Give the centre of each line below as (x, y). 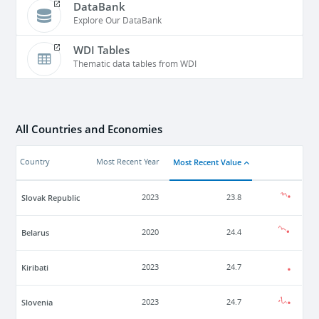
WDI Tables (102, 50)
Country (35, 162)
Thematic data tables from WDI (135, 64)
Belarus (36, 232)
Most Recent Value (208, 162)
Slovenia (37, 302)
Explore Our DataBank (118, 21)
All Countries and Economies (89, 129)
